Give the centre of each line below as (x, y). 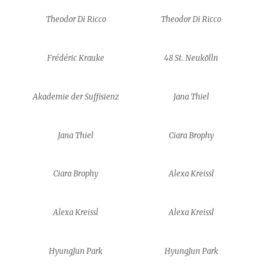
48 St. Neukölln (191, 58)
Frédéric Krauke (76, 58)
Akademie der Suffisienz (76, 97)
